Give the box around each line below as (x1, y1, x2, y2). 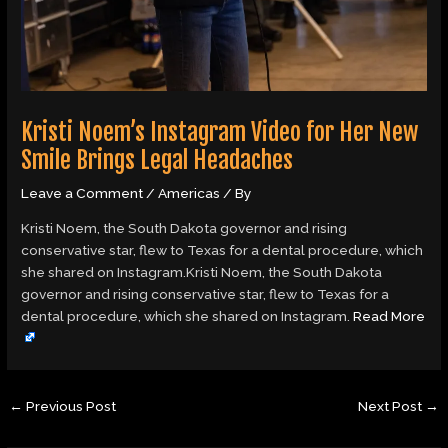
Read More (353, 308, 426, 325)
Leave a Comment (21, 185, 144, 202)
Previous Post (23, 398, 117, 415)
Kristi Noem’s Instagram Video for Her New (21, 117, 419, 148)
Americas (158, 185, 221, 202)
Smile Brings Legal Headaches (21, 145, 294, 176)
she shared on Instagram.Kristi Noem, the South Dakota (21, 264, 383, 281)
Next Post (357, 398, 425, 415)
